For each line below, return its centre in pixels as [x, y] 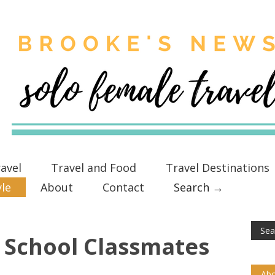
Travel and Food [94, 168]
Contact [123, 187]
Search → [198, 187]
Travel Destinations [218, 168]
